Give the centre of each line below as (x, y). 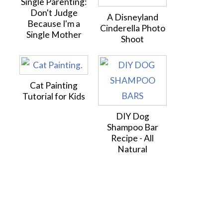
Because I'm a (54, 24)
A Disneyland (132, 17)
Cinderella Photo (132, 28)
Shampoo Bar (132, 127)
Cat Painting (54, 85)
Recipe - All (132, 138)
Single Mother (54, 35)
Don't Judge (54, 13)
